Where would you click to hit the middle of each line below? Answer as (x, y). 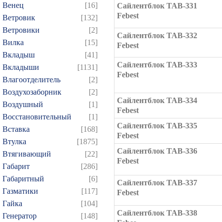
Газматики (20, 191)
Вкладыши (21, 67)
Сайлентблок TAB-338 (157, 213)
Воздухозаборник (32, 92)
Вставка (16, 129)
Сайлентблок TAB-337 (157, 183)
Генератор (20, 216)
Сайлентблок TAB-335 (157, 126)
